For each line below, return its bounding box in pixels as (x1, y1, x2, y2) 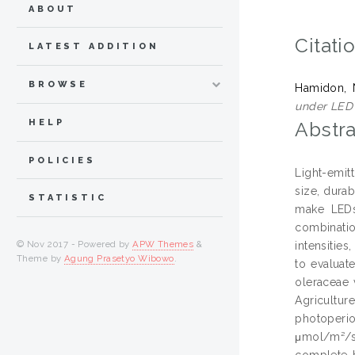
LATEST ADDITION (29, 41, 159, 52)
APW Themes (132, 239, 194, 250)
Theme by (17, 253, 64, 265)
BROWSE (29, 79, 89, 90)
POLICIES (29, 155, 96, 166)
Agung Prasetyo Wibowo (63, 253, 174, 265)
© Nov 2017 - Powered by (17, 239, 133, 250)
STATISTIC (29, 193, 107, 204)
